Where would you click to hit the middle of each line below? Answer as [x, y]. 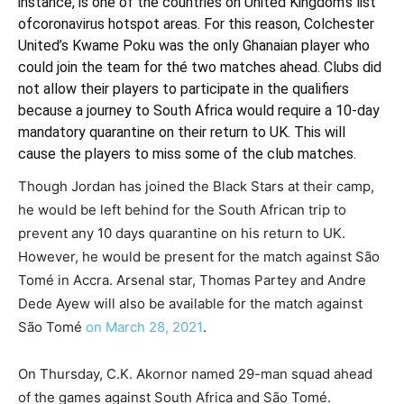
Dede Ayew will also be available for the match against [190, 304]
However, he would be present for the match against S [191, 257]
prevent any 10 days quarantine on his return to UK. [182, 234]
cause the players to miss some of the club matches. [187, 154]
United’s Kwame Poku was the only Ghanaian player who [194, 46]
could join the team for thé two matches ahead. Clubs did [200, 68]
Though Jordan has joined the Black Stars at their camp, [196, 187]
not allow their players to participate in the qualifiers [184, 89]
